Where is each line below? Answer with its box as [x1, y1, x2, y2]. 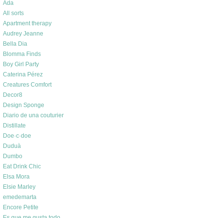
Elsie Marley [3, 183, 36, 190]
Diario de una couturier [3, 112, 64, 119]
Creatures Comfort [3, 81, 52, 88]
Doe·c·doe [3, 132, 31, 139]
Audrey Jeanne [3, 30, 43, 37]
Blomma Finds [3, 51, 41, 57]
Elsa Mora [3, 173, 30, 180]
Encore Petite [3, 204, 38, 211]
